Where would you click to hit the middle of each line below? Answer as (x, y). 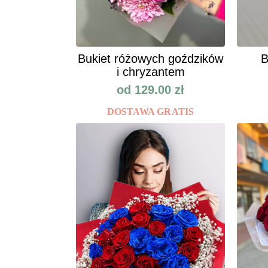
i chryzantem (150, 72)
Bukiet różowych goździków (150, 59)
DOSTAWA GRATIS (150, 112)
